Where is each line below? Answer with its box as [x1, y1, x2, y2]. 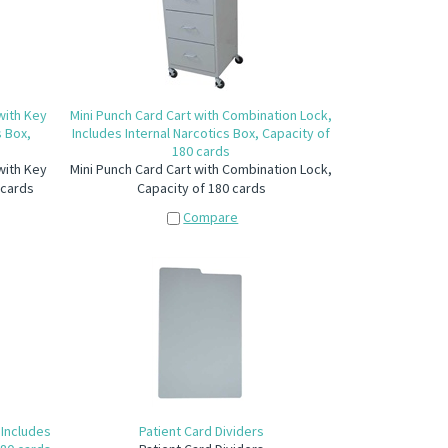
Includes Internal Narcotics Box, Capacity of [72, 124, 331, 142]
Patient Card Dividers [138, 422, 264, 440]
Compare [183, 208, 239, 226]
